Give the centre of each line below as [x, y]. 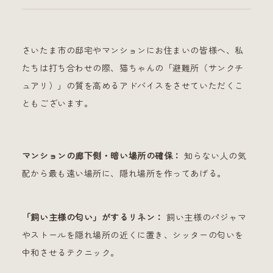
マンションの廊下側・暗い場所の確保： [101, 156]
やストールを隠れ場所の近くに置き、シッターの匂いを [133, 235]
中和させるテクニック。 [71, 253]
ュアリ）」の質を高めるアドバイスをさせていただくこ [133, 86]
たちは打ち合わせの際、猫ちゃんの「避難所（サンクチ [133, 68]
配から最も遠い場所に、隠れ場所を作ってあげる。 [124, 173]
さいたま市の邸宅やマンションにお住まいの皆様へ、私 [133, 50]
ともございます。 [57, 103]
